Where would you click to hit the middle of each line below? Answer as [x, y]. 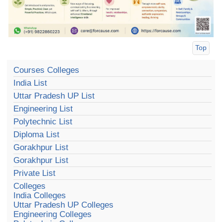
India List [30, 83]
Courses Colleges [47, 70]
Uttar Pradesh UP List [54, 96]
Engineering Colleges [53, 214]
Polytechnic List [43, 121]
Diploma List [37, 134]
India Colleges [40, 195]
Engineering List [43, 109]
